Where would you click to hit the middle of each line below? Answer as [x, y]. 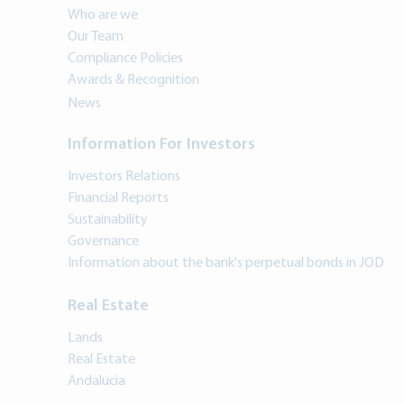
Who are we [103, 16]
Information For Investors [161, 145]
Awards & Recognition [133, 81]
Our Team [96, 37]
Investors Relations [124, 177]
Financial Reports [118, 199]
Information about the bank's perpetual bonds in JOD [226, 264]
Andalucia [96, 382]
